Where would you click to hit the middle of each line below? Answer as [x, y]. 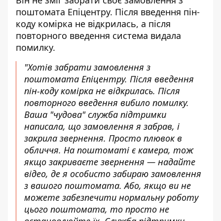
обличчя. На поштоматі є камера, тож [109, 150]
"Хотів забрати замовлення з [87, 67]
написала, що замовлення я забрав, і [102, 127]
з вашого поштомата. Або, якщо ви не [108, 186]
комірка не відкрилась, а [91, 24]
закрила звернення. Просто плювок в [103, 138]
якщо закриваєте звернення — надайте [110, 162]
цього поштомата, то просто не [97, 209]
